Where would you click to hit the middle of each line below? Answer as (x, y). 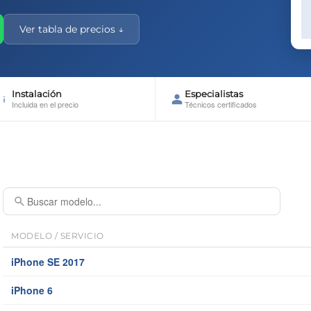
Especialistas (214, 94)
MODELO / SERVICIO (58, 236)
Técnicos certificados (221, 104)
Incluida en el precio (45, 104)
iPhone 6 (32, 291)
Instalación (36, 94)
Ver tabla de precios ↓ (72, 29)
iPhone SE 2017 (48, 262)
